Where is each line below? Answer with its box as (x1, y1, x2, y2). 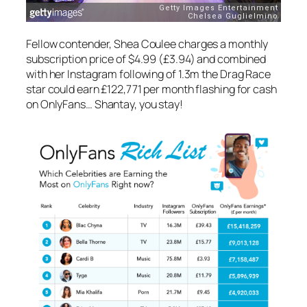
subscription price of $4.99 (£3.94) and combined (26, 51, 267, 67)
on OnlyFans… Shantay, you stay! (26, 97, 185, 112)
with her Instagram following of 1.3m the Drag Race (26, 66, 271, 82)
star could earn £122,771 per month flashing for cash (26, 82, 277, 97)
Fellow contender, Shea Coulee (26, 36, 177, 52)
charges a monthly (178, 36, 269, 52)
